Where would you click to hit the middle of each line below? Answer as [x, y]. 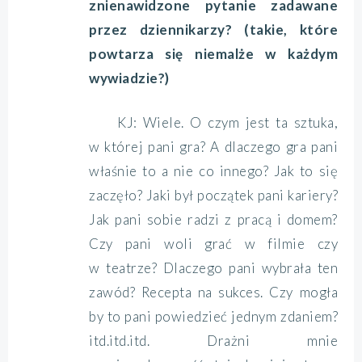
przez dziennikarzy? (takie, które [213, 29]
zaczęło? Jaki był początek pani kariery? [213, 195]
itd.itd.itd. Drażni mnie [213, 341]
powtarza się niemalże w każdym [213, 54]
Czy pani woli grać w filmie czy [213, 244]
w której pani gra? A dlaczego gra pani [213, 147]
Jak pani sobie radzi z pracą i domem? [213, 219]
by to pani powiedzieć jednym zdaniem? [213, 316]
